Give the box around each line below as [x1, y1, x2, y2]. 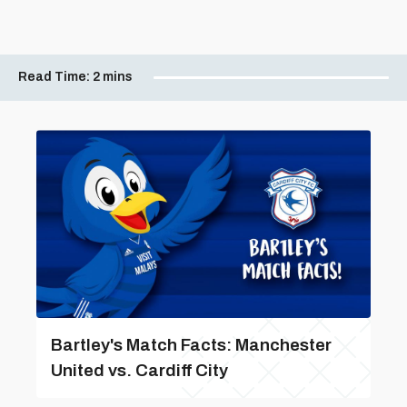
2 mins [93, 69, 133, 84]
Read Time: [18, 69, 90, 84]
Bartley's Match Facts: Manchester [51, 335, 332, 354]
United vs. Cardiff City [51, 361, 228, 380]
